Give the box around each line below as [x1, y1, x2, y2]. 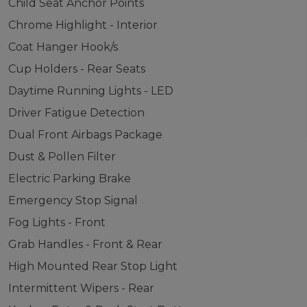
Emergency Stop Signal [8, 194, 138, 207]
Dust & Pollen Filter [8, 150, 116, 163]
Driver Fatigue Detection [8, 106, 145, 119]
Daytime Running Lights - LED [8, 84, 173, 97]
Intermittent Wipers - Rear [8, 282, 154, 295]
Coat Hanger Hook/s [8, 40, 118, 53]
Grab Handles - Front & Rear [8, 238, 162, 251]
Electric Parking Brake [8, 172, 131, 185]
